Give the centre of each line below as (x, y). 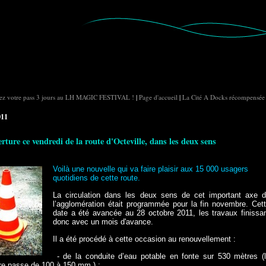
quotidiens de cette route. (97, 178)
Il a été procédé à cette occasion (111, 239)
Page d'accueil (158, 97)
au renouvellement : (202, 239)
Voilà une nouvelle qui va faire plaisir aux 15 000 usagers (151, 169)
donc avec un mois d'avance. (103, 222)
